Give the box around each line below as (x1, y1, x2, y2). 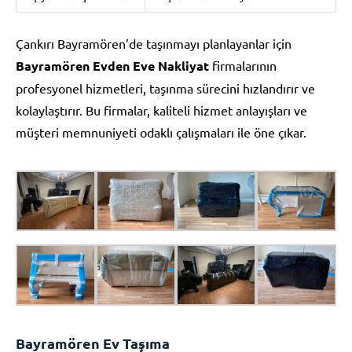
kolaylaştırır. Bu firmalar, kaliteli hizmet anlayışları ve (16, 101, 307, 118)
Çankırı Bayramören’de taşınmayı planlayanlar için (16, 35, 291, 51)
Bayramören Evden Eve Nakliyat (16, 57, 209, 74)
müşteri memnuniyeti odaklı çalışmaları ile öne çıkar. (16, 123, 306, 140)
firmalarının (209, 57, 277, 73)
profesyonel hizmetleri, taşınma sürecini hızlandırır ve (16, 79, 315, 96)
